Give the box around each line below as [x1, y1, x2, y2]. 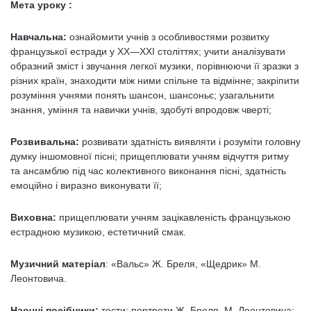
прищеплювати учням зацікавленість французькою [56, 212, 291, 223]
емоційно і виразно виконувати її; [10, 180, 162, 191]
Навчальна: [10, 31, 67, 42]
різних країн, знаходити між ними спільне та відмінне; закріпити [10, 75, 299, 86]
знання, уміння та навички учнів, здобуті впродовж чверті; [10, 104, 271, 115]
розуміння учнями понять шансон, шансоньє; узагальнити [10, 90, 274, 101]
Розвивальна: [10, 136, 79, 147]
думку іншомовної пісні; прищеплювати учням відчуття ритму [10, 151, 289, 162]
